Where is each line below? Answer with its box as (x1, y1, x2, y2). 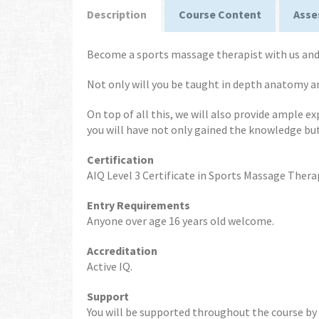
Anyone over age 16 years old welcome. (87, 214, 274, 228)
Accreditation (87, 244, 157, 258)
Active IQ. (87, 259, 132, 273)
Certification (87, 152, 154, 167)
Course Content (179, 7, 261, 21)
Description (87, 7, 147, 21)
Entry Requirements (87, 198, 190, 212)
